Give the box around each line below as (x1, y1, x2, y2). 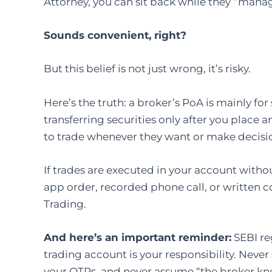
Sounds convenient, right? (44, 29, 186, 42)
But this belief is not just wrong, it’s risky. (44, 63, 251, 75)
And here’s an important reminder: (44, 231, 231, 243)
